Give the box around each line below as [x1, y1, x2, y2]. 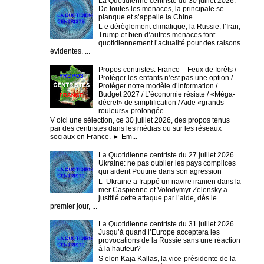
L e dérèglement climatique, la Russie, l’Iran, [98, 22, 240, 31]
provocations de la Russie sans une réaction [98, 236, 240, 245]
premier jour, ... [50, 202, 97, 210]
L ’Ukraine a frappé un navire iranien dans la [98, 177, 241, 186]
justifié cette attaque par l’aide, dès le [98, 193, 217, 202]
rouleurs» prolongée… [98, 107, 171, 115]
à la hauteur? [98, 245, 141, 253]
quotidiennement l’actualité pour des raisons [98, 39, 240, 48]
